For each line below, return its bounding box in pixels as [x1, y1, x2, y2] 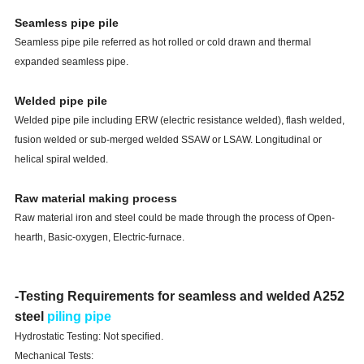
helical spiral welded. [14, 154, 108, 166]
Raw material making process [14, 192, 177, 206]
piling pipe [46, 310, 111, 324]
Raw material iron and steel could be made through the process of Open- [14, 212, 335, 224]
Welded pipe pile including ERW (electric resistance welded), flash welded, [14, 115, 344, 127]
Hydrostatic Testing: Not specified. [14, 331, 163, 343]
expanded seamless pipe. [14, 56, 128, 68]
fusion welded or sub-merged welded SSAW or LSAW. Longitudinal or [14, 134, 322, 146]
